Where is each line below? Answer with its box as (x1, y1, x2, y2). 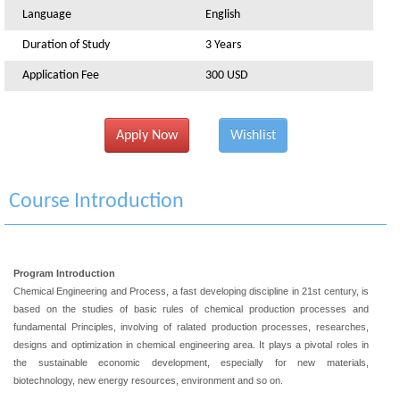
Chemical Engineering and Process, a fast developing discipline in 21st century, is (13, 286, 369, 296)
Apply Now (115, 128, 178, 143)
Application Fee (22, 69, 99, 82)
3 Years (205, 38, 241, 52)
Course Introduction (9, 191, 184, 212)
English (205, 8, 240, 21)
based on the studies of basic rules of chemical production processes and (13, 304, 369, 314)
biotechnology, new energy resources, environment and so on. (13, 375, 283, 386)
